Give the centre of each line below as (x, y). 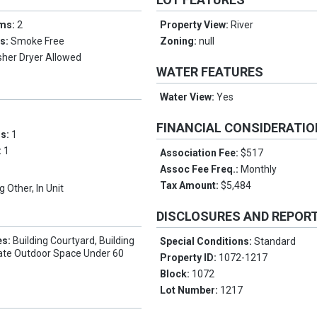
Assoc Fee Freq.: (201, 169)
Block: (176, 274)
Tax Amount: (191, 186)
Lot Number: (190, 290)
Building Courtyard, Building (74, 241)
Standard (275, 242)
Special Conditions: (207, 242)
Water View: (189, 97)
